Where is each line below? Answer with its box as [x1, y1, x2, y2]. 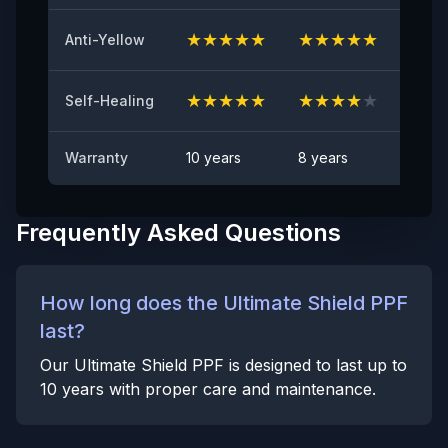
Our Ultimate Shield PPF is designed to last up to [40, 354, 407, 375]
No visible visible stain [41, 89, 186, 107]
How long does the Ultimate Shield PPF [40, 290, 408, 315]
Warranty [65, 148, 128, 166]
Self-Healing [65, 91, 154, 109]
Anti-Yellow [65, 30, 145, 48]
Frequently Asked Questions [16, 217, 341, 247]
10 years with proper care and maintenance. [40, 378, 376, 399]
